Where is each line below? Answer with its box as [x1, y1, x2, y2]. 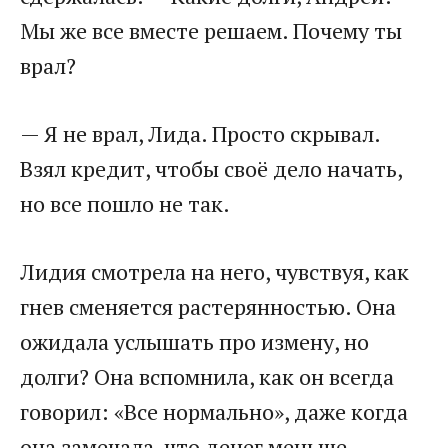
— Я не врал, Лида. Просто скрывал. [20, 119, 380, 149]
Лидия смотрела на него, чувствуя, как [20, 257, 409, 287]
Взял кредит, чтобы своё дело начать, [20, 154, 402, 184]
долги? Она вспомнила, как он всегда [20, 362, 394, 392]
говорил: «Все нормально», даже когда [20, 397, 408, 427]
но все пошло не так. [20, 189, 230, 219]
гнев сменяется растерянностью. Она [20, 292, 396, 322]
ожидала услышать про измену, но [20, 327, 369, 357]
